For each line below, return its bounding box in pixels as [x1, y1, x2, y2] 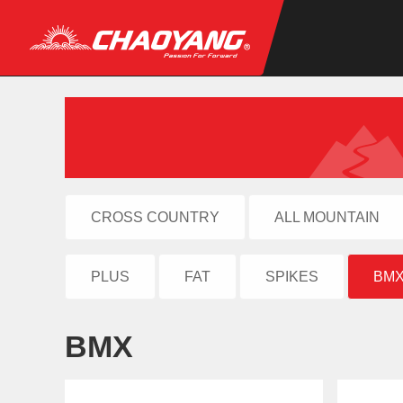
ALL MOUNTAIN [274, 210, 380, 225]
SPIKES [265, 269, 318, 284]
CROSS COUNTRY [91, 210, 219, 225]
